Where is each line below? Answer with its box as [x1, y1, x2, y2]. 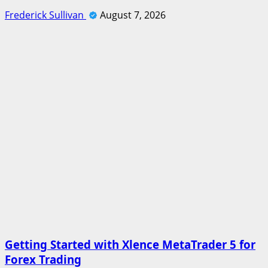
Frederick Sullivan [5, 8, 86, 22]
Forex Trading [5, 251, 81, 267]
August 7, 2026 [100, 8, 166, 22]
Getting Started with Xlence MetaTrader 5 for [5, 236, 255, 252]
